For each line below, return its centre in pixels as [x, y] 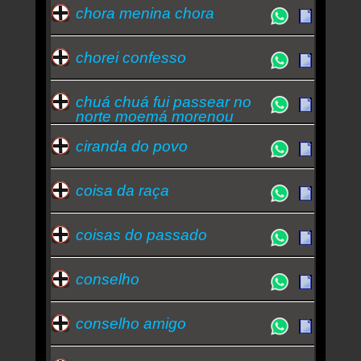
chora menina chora [145, 13]
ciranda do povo [131, 146]
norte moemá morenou [154, 116]
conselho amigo [131, 323]
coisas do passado [141, 234]
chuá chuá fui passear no [163, 102]
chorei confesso [131, 57]
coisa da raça [122, 190]
